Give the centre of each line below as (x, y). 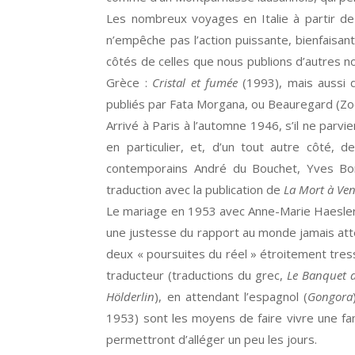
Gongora (330, 296)
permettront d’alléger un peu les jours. (212, 339)
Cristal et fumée (195, 82)
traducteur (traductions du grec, (197, 275)
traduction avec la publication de (195, 189)
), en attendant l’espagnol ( (231, 296)
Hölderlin (131, 296)
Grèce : (130, 82)
